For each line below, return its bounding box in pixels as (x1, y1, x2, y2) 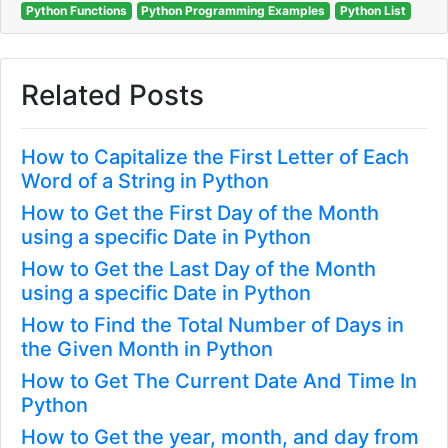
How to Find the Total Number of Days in (21, 313, 404, 337)
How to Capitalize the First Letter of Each (21, 145, 409, 169)
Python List (339, 3, 406, 18)
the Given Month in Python (21, 337, 273, 361)
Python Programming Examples (141, 3, 326, 18)
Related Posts (21, 78, 204, 112)
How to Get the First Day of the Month (21, 201, 379, 225)
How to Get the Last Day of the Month (21, 257, 376, 281)
